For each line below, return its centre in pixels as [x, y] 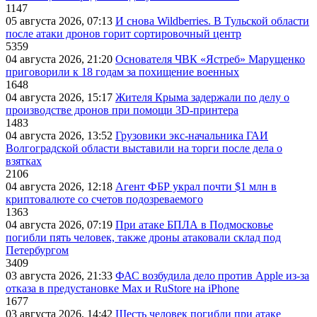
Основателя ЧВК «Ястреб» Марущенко [210, 59]
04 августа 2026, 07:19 [60, 225]
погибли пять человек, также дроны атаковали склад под [143, 238]
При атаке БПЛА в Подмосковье [194, 225]
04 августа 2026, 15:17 [60, 98]
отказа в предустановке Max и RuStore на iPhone [122, 289]
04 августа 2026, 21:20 [60, 59]
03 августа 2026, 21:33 [60, 276]
